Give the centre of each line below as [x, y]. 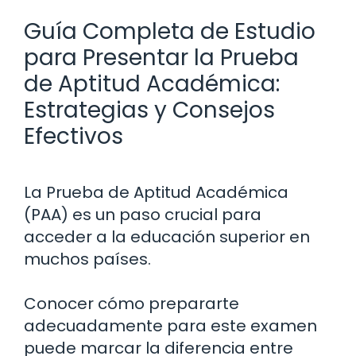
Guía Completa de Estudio [170, 31]
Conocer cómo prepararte [132, 303]
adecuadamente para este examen [170, 325]
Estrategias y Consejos [149, 110]
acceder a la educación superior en [167, 236]
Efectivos [74, 136]
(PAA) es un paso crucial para [143, 214]
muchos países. [87, 259]
